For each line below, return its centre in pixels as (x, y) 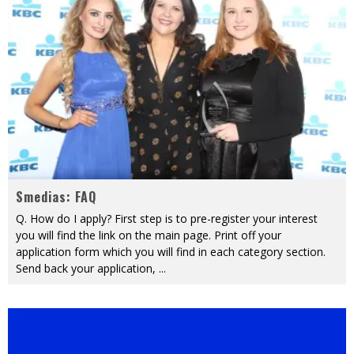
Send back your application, (87, 268)
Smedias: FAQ (56, 196)
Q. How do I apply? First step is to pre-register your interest (167, 218)
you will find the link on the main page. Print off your (149, 235)
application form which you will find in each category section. (171, 251)
